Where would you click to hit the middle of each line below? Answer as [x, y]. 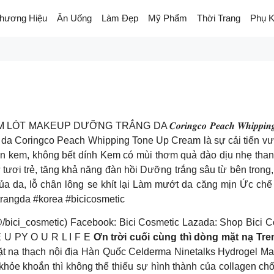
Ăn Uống [74, 18]
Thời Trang [219, 18]
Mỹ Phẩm [168, 18]
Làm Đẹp [120, 18]
